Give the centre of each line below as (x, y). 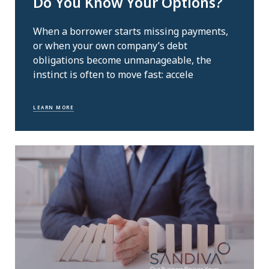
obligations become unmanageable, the (122, 60)
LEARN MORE (53, 107)
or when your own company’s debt (110, 46)
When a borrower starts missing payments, (131, 32)
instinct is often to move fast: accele (113, 75)
